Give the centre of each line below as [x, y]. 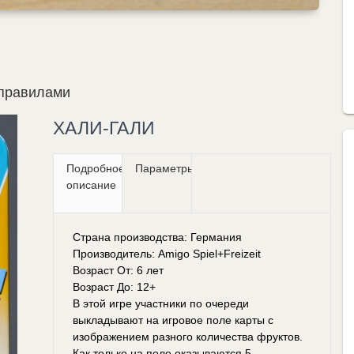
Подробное [95, 168]
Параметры [166, 168]
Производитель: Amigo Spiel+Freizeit [166, 253]
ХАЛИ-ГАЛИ [104, 128]
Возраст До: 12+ [114, 286]
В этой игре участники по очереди [160, 303]
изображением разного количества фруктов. [187, 336]
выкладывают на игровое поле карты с [173, 320]
